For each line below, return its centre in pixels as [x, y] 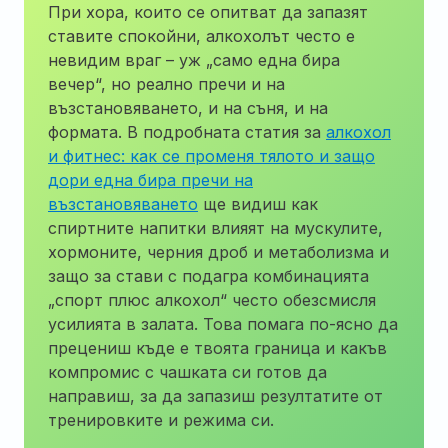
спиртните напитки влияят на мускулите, [215, 227]
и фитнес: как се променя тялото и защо [211, 155]
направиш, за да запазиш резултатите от [215, 395]
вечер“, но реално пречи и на [166, 83]
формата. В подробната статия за [187, 131]
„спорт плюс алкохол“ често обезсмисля [212, 299]
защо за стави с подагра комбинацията [208, 275]
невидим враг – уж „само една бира [194, 59]
